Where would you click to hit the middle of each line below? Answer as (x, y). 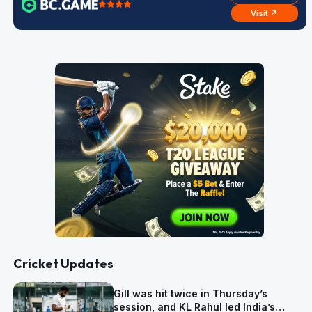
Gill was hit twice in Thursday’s (190, 294)
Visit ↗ (265, 13)
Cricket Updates (63, 264)
